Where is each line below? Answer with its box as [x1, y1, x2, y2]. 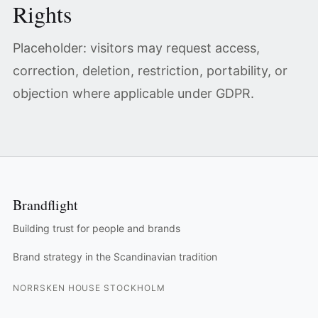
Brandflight [12, 195, 78, 214]
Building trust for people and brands [12, 222, 180, 234]
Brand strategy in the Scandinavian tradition [12, 251, 217, 263]
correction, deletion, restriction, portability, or [12, 63, 287, 78]
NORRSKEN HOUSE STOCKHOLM [12, 283, 165, 293]
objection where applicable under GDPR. [12, 86, 254, 101]
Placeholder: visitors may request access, [12, 40, 260, 55]
